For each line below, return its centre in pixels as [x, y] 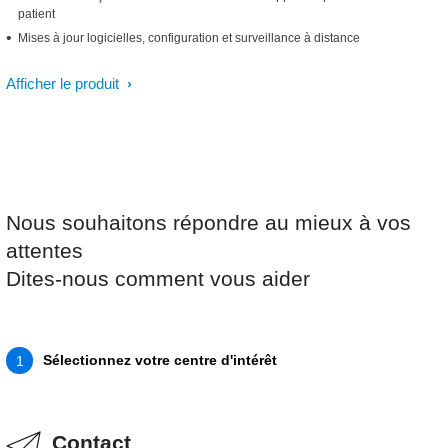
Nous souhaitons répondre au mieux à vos [208, 222]
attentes [44, 250]
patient [36, 14]
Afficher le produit [64, 83]
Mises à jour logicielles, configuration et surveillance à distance [189, 38]
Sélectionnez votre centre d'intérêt [160, 360]
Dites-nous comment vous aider [158, 278]
